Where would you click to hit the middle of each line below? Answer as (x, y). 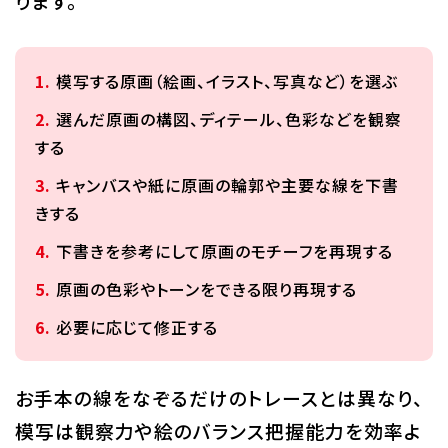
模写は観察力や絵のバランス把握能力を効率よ (218, 431)
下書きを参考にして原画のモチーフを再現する (224, 251)
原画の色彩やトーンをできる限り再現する (206, 289)
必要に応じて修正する (136, 327)
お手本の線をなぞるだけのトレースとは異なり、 (219, 398)
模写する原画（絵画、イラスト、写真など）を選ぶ (226, 81)
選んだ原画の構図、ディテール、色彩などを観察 (228, 119)
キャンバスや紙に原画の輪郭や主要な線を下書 (227, 185)
